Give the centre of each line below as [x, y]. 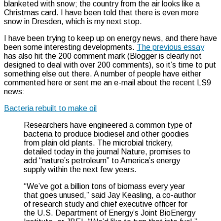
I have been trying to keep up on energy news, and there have [110, 38]
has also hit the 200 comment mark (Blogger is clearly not [103, 56]
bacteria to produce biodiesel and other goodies [106, 134]
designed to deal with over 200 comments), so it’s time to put [110, 65]
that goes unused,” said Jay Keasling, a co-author [110, 195]
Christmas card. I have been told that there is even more [101, 12]
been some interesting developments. [70, 47]
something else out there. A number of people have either [103, 74]
